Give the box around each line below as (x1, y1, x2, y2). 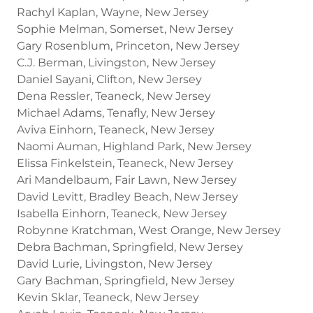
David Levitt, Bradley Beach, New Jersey (17, 189, 238, 203)
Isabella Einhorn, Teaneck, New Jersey (17, 206, 227, 220)
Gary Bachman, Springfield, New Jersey (17, 273, 235, 287)
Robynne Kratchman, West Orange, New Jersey (17, 223, 281, 237)
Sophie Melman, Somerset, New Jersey (17, 22, 233, 36)
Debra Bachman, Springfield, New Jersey (17, 240, 243, 254)
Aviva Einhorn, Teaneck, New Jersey (17, 122, 214, 136)
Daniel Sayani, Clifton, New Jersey (17, 72, 202, 86)
